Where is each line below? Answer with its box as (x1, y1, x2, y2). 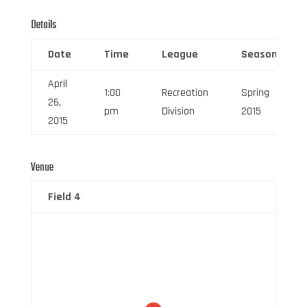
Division (161, 103, 195, 119)
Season (241, 47, 278, 62)
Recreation (161, 85, 208, 100)
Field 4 (47, 189, 81, 204)
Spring (241, 85, 269, 100)
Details (30, 16, 56, 34)
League (161, 47, 198, 62)
